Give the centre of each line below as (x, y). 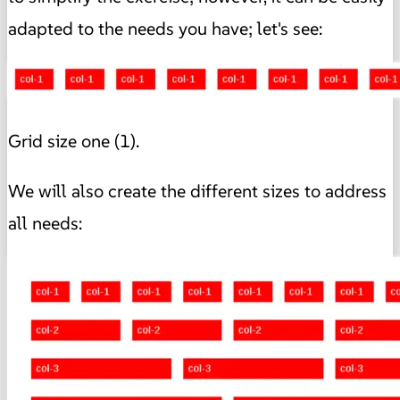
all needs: (45, 223)
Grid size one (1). (74, 141)
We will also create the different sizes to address (197, 191)
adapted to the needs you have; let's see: (165, 28)
